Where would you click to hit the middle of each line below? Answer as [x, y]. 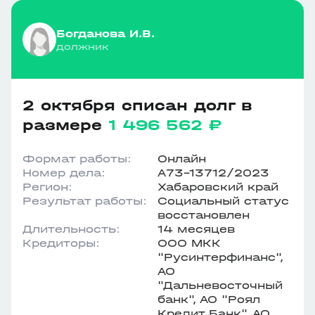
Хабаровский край [218, 187]
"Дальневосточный [220, 285]
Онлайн [182, 159]
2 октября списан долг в [137, 105]
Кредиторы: [61, 243]
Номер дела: [64, 173]
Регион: [47, 187]
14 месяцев [196, 229]
